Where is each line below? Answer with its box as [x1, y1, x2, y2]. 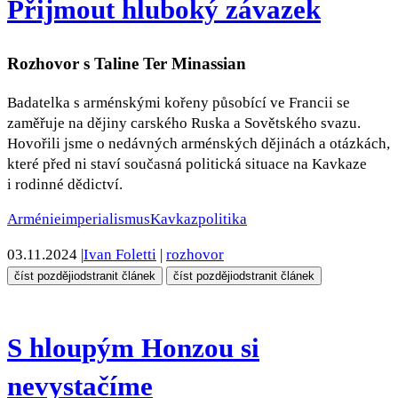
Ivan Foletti [84, 245, 156, 263]
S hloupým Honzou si [7, 331, 259, 363]
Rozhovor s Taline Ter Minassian [7, 53, 246, 73]
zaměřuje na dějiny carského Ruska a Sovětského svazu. [7, 114, 361, 131]
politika [198, 211, 247, 228]
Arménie [7, 211, 61, 228]
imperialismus [61, 211, 150, 228]
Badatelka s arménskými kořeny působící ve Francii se [7, 93, 350, 111]
